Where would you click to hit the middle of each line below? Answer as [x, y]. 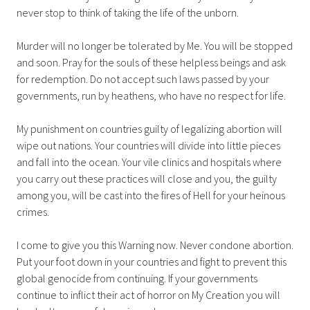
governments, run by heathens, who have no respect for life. [151, 95]
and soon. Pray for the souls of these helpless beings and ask [151, 62]
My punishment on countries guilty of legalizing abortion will [149, 128]
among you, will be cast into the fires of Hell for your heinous [151, 195]
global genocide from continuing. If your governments [137, 278]
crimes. [33, 211]
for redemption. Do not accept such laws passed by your [143, 79]
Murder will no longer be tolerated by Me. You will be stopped [155, 45]
